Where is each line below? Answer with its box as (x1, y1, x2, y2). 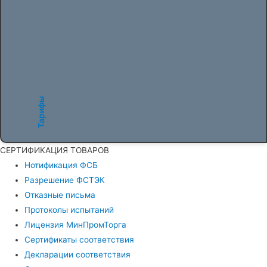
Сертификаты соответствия (24, 234, 135, 244)
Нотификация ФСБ (24, 160, 98, 170)
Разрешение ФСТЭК (24, 175, 105, 185)
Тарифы (36, 95, 46, 128)
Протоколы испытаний (24, 204, 114, 215)
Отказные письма (24, 190, 96, 200)
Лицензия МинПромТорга (24, 219, 127, 229)
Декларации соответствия (24, 249, 131, 259)
